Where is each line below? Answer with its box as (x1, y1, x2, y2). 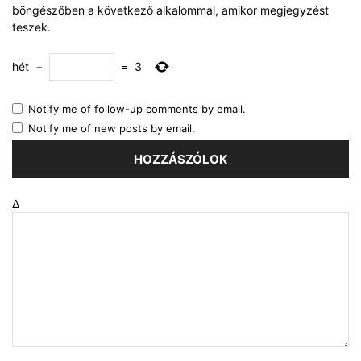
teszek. (12, 20, 51, 35)
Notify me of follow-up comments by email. (28, 102, 246, 116)
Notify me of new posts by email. (28, 122, 195, 135)
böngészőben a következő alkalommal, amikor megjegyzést (12, 3, 329, 18)
